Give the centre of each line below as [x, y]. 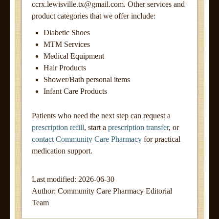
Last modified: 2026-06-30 [73, 179]
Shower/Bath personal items [87, 79]
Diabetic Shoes [67, 33]
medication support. [62, 151]
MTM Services [67, 44]
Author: [44, 191]
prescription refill [58, 127]
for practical [161, 139]
